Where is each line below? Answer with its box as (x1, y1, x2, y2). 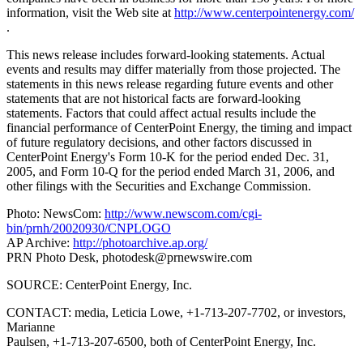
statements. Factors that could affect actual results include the (6, 105, 316, 120)
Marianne (6, 319, 55, 334)
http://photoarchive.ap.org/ (73, 235, 207, 250)
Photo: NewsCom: (6, 206, 105, 220)
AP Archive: (6, 235, 73, 250)
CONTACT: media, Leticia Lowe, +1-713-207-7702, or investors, (6, 305, 346, 319)
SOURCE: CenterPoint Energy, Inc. (6, 277, 192, 292)
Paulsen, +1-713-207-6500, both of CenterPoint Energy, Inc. (6, 334, 316, 348)
